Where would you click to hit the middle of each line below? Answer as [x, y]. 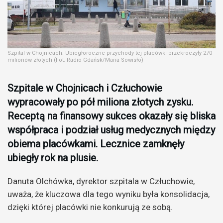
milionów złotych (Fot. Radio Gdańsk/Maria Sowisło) [75, 60]
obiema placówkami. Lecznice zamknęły [96, 144]
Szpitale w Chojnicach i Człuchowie [85, 88]
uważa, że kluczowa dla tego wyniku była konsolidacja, [109, 194]
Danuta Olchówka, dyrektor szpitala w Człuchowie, [101, 181]
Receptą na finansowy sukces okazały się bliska [111, 116]
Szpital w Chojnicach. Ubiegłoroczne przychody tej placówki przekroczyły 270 [110, 53]
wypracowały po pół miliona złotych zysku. [100, 102]
